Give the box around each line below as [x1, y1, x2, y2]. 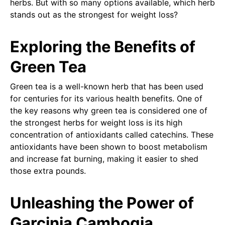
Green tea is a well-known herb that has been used [10, 81, 203, 91]
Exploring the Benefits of [10, 37, 195, 56]
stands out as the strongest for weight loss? [10, 10, 178, 20]
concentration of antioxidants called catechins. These [10, 129, 213, 140]
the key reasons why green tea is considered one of [10, 105, 207, 116]
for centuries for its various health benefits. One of [10, 93, 202, 103]
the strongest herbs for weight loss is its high [10, 117, 182, 128]
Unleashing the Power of [10, 193, 194, 212]
